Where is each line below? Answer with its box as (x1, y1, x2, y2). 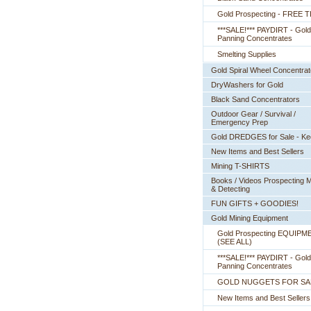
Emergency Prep (211, 118, 268, 126)
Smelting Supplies (217, 50, 276, 58)
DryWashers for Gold (211, 81, 283, 89)
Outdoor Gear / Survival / (211, 110, 296, 118)
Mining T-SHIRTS (211, 162, 269, 170)
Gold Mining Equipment (211, 214, 288, 222)
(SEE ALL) (217, 237, 252, 246)
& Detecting (211, 185, 250, 193)
